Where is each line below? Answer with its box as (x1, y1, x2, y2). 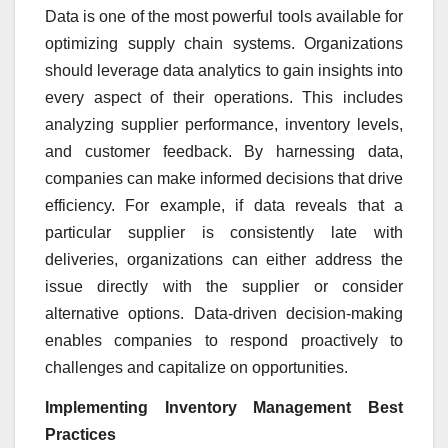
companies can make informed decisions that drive (45, 170, 403, 188)
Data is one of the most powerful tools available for (45, 8, 403, 26)
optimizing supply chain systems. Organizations (45, 35, 403, 53)
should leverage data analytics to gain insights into (45, 62, 403, 80)
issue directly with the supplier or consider (45, 278, 403, 296)
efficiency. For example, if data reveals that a (45, 197, 403, 215)
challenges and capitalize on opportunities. (45, 359, 348, 377)
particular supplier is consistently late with (45, 224, 403, 242)
